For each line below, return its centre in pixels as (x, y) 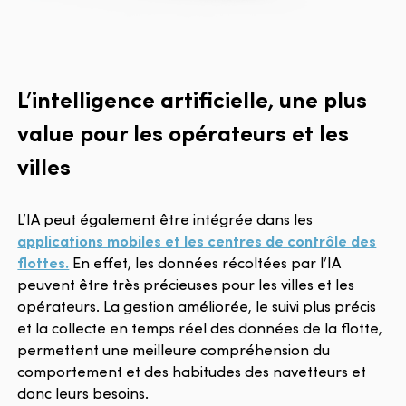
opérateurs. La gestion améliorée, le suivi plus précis (197, 305)
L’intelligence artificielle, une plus (193, 98)
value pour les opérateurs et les (184, 131)
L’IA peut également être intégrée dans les (165, 218)
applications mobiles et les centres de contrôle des (197, 240)
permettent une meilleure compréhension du (174, 349)
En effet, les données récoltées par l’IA (205, 262)
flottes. (43, 262)
